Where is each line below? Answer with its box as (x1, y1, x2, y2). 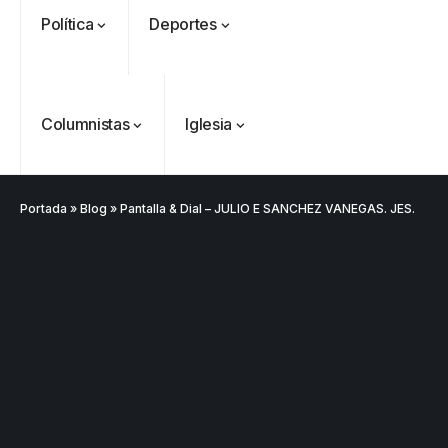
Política (41, 14, 94, 34)
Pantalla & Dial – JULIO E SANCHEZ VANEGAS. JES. (120, 201, 415, 216)
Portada (20, 201, 67, 216)
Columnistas (41, 114, 130, 134)
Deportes (149, 14, 217, 34)
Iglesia (185, 114, 232, 134)
